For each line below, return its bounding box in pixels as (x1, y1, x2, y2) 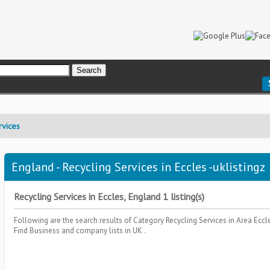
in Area (228, 215, 254, 225)
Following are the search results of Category (14, 215, 166, 225)
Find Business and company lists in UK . (14, 225, 146, 236)
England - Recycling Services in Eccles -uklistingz (11, 159, 265, 175)
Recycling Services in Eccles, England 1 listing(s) (14, 190, 204, 202)
